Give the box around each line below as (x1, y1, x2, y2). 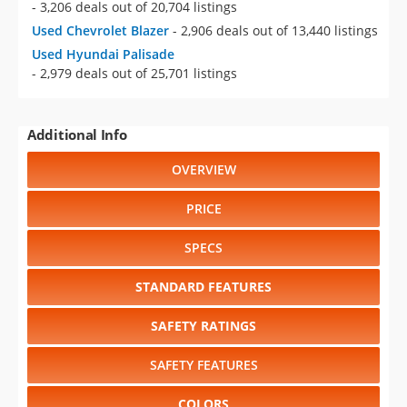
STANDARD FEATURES (135, 278, 272, 295)
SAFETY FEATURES (149, 356, 258, 373)
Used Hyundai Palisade (32, 45, 174, 63)
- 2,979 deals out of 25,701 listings (32, 65, 237, 82)
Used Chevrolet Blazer (32, 22, 169, 39)
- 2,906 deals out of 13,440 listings (173, 22, 378, 39)
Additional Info (27, 125, 127, 144)
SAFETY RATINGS (151, 317, 256, 334)
